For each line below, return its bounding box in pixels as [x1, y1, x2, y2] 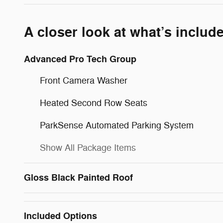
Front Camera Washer [40, 75, 127, 87]
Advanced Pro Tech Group [24, 53, 136, 66]
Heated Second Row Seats [40, 98, 147, 109]
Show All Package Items [40, 142, 136, 154]
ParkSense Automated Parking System [40, 120, 194, 131]
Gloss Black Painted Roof [24, 172, 133, 184]
